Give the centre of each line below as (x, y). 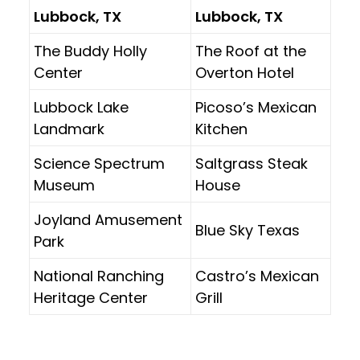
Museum (64, 185)
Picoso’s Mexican (256, 107)
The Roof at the (251, 51)
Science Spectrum (99, 164)
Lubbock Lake (81, 107)
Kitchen (221, 129)
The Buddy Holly (90, 51)
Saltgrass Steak (252, 164)
